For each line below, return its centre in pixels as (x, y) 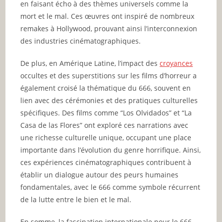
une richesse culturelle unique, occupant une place (106, 138)
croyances (176, 63)
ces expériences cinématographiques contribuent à (106, 163)
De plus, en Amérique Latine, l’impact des (90, 63)
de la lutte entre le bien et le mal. (76, 200)
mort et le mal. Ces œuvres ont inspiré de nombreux (108, 16)
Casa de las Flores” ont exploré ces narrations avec (105, 125)
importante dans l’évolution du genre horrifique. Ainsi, (111, 150)
